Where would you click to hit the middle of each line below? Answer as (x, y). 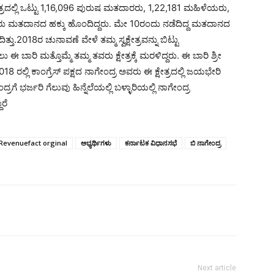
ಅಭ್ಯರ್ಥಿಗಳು (96, 143)
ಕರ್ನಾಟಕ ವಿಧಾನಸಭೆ (151, 143)
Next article (217, 268)
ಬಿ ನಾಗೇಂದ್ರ (206, 143)
